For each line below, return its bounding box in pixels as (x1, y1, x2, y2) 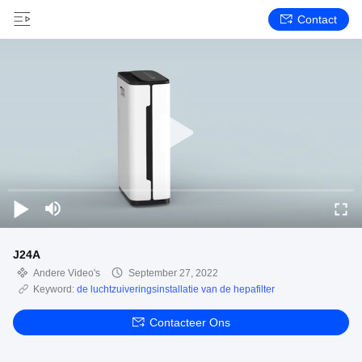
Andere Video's (33, 267, 100, 279)
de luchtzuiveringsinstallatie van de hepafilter (77, 284, 275, 295)
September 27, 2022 (128, 267, 218, 279)
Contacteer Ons (149, 316, 230, 329)
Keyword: (33, 284, 77, 295)
